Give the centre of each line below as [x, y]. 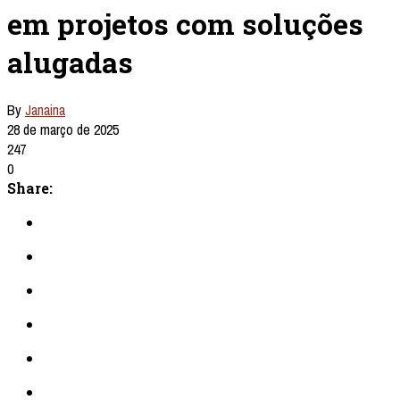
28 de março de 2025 [63, 130]
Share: [30, 188]
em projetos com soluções [185, 23]
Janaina [45, 110]
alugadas [70, 62]
